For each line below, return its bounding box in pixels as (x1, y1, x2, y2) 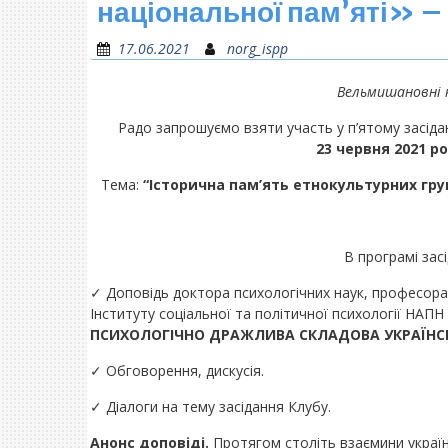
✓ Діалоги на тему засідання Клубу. (90, 396, 331, 416)
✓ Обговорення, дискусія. (90, 360, 264, 380)
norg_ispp (227, 38, 288, 58)
